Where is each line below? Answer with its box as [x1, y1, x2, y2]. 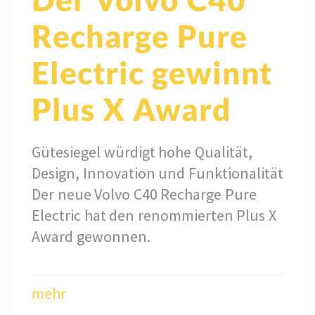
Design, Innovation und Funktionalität [32, 162, 283, 183]
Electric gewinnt [32, 53, 274, 91]
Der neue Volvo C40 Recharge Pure [32, 184, 257, 204]
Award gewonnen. [32, 226, 150, 246]
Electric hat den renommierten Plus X [32, 205, 276, 225]
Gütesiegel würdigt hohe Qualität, [32, 141, 252, 162]
